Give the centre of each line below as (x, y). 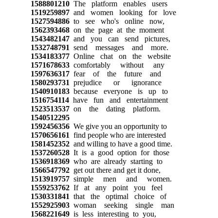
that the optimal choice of (118, 196)
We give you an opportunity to (118, 126)
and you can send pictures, (120, 38)
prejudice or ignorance (115, 82)
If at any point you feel (116, 187)
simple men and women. (120, 179)
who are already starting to (116, 161)
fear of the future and (115, 73)
